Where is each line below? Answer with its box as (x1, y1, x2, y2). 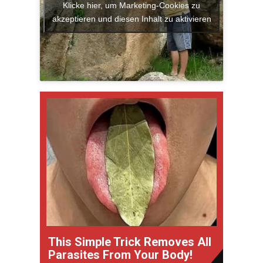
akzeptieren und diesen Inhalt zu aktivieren (52, 14, 211, 23)
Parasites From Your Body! (48, 247, 193, 262)
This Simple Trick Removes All (48, 234, 211, 249)
